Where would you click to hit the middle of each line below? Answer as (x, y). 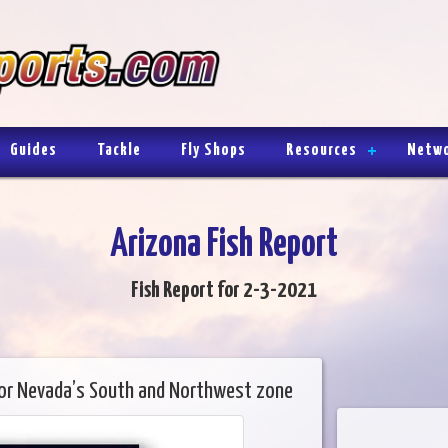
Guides (33, 150)
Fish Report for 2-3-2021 (224, 290)
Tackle (119, 150)
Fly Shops (213, 150)
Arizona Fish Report (224, 245)
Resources (321, 150)
